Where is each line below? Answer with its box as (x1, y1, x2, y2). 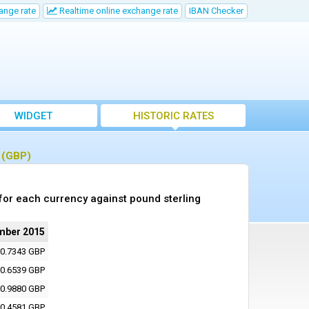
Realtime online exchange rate (57, 6, 178, 16)
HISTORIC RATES (132, 110, 214, 122)
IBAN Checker (189, 6, 243, 16)
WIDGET (14, 110, 52, 122)
